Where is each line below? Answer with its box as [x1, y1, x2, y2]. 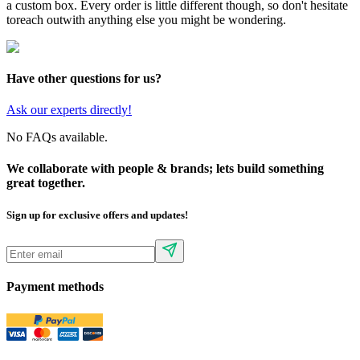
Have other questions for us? [6, 71, 162, 85]
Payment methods [6, 280, 104, 294]
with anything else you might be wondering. [63, 12, 286, 27]
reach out [16, 12, 63, 27]
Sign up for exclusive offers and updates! [6, 208, 188, 221]
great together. [6, 176, 85, 190]
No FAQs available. [6, 130, 108, 145]
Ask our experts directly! [6, 103, 132, 117]
